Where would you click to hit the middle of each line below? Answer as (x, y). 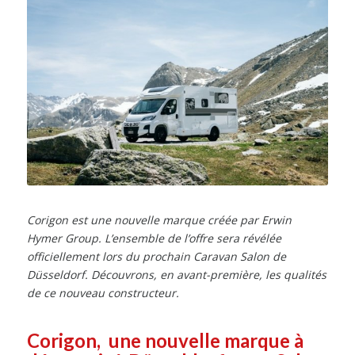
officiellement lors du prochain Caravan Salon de (156, 256)
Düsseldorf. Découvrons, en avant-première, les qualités (176, 274)
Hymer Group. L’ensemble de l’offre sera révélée (154, 238)
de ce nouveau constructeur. (103, 292)
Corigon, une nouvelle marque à (165, 340)
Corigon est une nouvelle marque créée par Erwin (159, 219)
